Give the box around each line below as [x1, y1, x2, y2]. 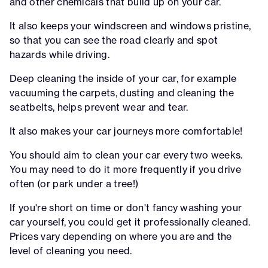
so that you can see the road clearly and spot [10, 33, 218, 46]
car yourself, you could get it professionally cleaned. [10, 215, 251, 228]
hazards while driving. [10, 48, 110, 60]
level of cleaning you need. [10, 244, 132, 257]
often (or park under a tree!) [10, 177, 139, 190]
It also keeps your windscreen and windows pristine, [10, 19, 251, 32]
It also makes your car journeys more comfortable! [10, 124, 243, 137]
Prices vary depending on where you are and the [10, 230, 232, 242]
